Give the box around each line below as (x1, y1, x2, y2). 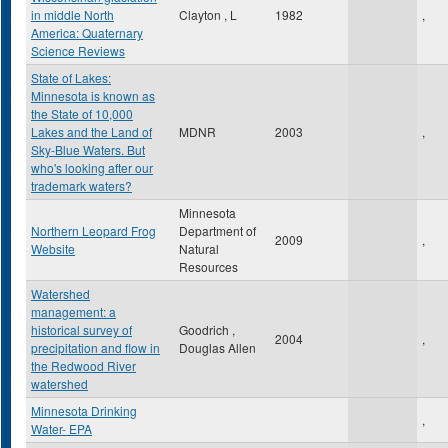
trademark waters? (31, 177, 132, 194)
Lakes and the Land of (31, 123, 152, 140)
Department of (179, 222, 256, 239)
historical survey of (31, 321, 132, 338)
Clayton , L (179, 6, 237, 23)
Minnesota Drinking (31, 402, 137, 419)
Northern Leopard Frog (31, 222, 156, 239)
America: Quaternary (31, 24, 143, 41)
